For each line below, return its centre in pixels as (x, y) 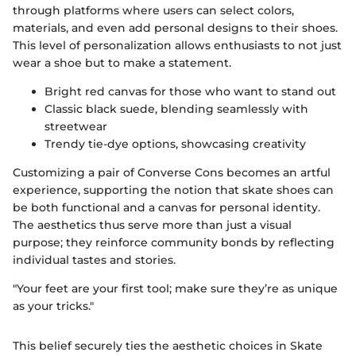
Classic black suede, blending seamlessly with (176, 108)
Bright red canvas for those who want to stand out (190, 91)
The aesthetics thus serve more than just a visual (152, 224)
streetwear (76, 126)
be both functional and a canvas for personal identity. (166, 207)
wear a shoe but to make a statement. (122, 62)
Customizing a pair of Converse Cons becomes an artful (172, 172)
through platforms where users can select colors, (153, 10)
